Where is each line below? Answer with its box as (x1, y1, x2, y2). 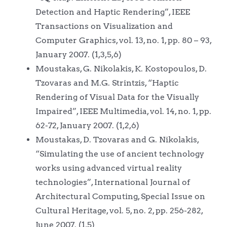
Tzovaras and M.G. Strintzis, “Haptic (35, 78, 179, 88)
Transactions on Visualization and (35, 21, 173, 31)
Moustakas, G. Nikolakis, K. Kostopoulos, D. (35, 63, 207, 73)
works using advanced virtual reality (35, 163, 182, 173)
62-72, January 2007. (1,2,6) (35, 120, 139, 130)
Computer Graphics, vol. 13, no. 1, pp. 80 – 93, (35, 35, 211, 45)
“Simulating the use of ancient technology (35, 148, 204, 159)
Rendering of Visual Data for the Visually (35, 92, 199, 102)
